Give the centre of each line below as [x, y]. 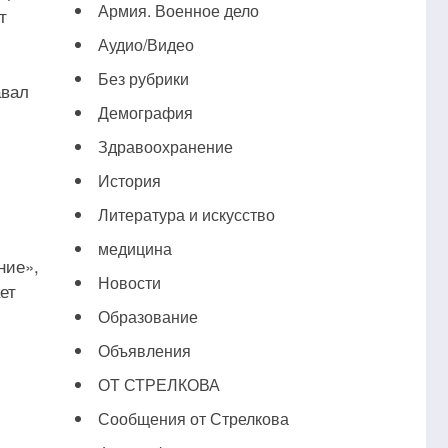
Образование [147, 316]
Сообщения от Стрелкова [193, 418]
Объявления [144, 350]
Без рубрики [143, 78]
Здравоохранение [165, 146]
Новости [129, 282]
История [129, 180]
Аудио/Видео [145, 44]
